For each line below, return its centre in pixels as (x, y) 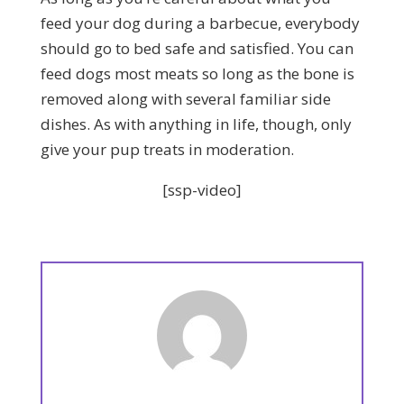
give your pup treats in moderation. (167, 149)
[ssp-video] (202, 189)
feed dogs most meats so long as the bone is (197, 73)
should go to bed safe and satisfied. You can (197, 48)
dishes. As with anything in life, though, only (196, 124)
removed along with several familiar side (185, 98)
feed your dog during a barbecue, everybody (200, 23)
